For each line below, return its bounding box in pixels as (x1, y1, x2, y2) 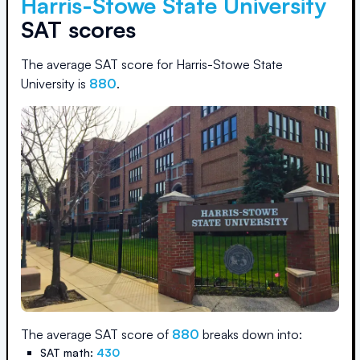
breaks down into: (199, 326, 302, 342)
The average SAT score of (21, 326, 172, 342)
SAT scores (21, 15, 136, 43)
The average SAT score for (21, 56, 176, 72)
